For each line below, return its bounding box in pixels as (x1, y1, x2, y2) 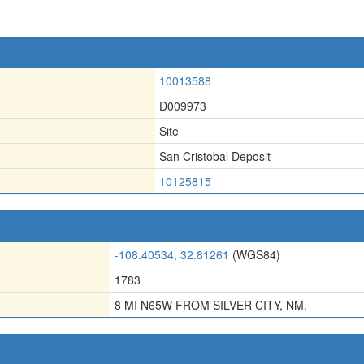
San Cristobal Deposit (159, 148, 271, 164)
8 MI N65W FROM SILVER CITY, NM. (115, 297, 307, 313)
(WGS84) (229, 246, 280, 262)
